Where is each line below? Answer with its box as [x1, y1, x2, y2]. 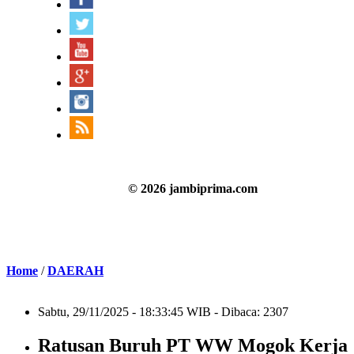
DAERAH [47, 263, 104, 277]
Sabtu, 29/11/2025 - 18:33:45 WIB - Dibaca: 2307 [38, 304, 288, 318]
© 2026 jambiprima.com [128, 181, 258, 195]
